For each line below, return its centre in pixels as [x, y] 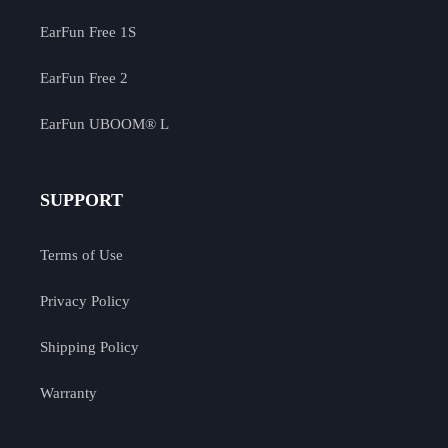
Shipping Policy [89, 346]
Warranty [68, 392]
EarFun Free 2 [84, 77]
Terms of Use [81, 254]
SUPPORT [81, 200]
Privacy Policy [85, 300]
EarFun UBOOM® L [104, 123]
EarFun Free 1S [88, 31]
